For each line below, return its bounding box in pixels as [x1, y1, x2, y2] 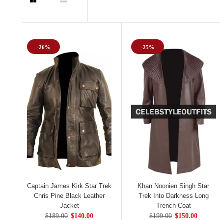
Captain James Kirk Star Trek [27, 182, 112, 190]
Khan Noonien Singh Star [137, 182, 210, 190]
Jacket [59, 201, 79, 209]
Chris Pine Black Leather [34, 192, 105, 199]
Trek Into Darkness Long [138, 192, 209, 199]
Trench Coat [156, 201, 191, 209]
